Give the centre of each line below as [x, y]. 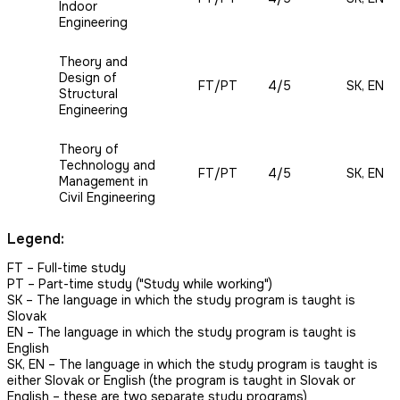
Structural [88, 93]
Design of [88, 77]
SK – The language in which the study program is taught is [181, 300]
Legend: [36, 239]
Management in [104, 181]
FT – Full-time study [68, 268]
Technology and [107, 165]
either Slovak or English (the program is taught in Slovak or [181, 381]
